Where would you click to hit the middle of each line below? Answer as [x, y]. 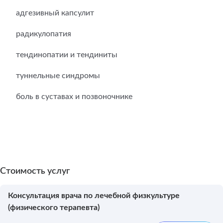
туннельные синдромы [58, 76]
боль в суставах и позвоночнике [74, 97]
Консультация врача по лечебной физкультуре [94, 196]
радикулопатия [44, 34]
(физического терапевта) [54, 208]
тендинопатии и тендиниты [67, 55]
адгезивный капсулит [55, 13]
